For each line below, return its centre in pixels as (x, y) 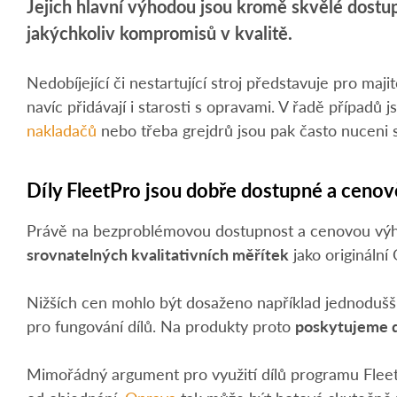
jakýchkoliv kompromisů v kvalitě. (160, 33)
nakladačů (62, 130)
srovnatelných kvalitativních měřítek (158, 253)
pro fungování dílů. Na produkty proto (161, 325)
